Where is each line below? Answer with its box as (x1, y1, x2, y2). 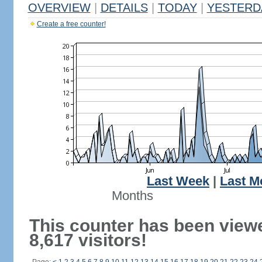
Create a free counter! (36, 20, 106, 28)
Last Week (147, 174, 209, 188)
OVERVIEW (27, 1, 91, 14)
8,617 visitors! (29, 230, 147, 250)
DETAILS (100, 1, 148, 14)
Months (111, 189, 153, 203)
